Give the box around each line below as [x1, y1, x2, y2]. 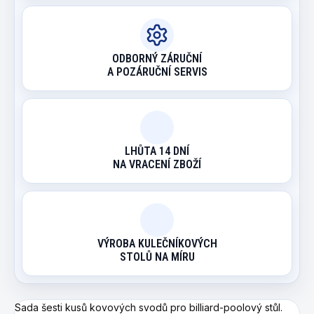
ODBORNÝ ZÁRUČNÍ [112, 51, 202, 65]
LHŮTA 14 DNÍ [125, 144, 189, 158]
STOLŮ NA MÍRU [119, 250, 195, 264]
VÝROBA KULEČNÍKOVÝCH [97, 236, 217, 250]
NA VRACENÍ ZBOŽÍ [113, 157, 201, 171]
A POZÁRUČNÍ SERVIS [107, 64, 207, 78]
